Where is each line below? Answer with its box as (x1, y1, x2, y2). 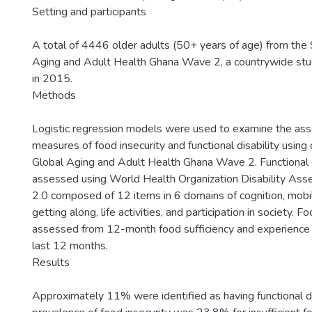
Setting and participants (32, 4, 146, 19)
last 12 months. (32, 238, 108, 253)
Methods (32, 88, 76, 103)
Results (32, 255, 70, 270)
